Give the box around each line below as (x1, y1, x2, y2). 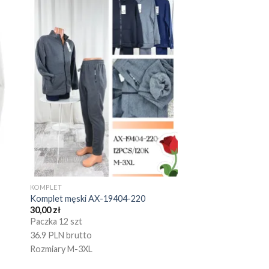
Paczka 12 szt (29, 216, 82, 227)
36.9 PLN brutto (29, 230, 92, 241)
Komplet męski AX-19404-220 (29, 193, 145, 204)
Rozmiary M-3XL (29, 244, 92, 255)
